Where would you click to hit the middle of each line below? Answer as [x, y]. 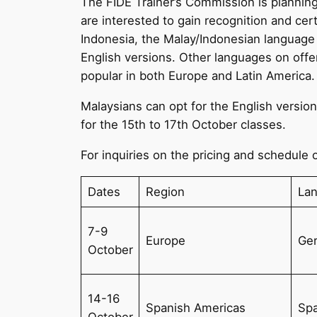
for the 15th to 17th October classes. [184, 125]
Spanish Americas [195, 307]
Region [165, 191]
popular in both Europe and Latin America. [198, 76]
